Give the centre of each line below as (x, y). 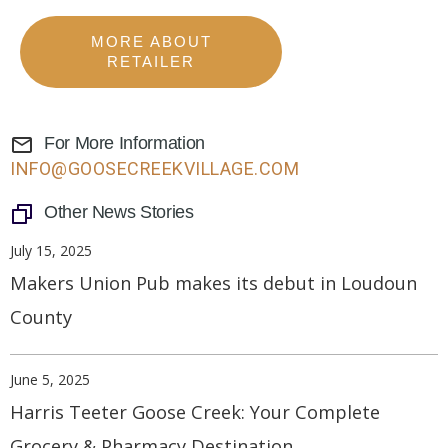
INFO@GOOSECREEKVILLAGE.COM (154, 169)
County (41, 317)
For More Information (124, 143)
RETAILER (151, 62)
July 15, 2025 (51, 251)
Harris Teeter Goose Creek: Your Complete (195, 412)
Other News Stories (119, 212)
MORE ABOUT (151, 42)
